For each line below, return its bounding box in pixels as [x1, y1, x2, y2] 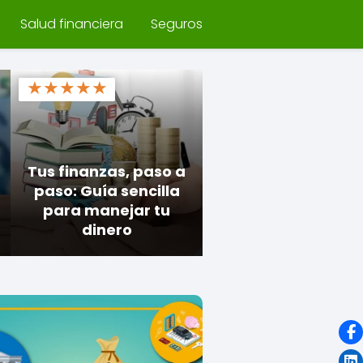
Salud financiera [20, 15, 123, 33]
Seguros [151, 15, 203, 33]
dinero [81, 220, 132, 240]
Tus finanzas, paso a [28, 161, 186, 181]
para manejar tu [43, 200, 171, 220]
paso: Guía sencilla [33, 181, 180, 201]
